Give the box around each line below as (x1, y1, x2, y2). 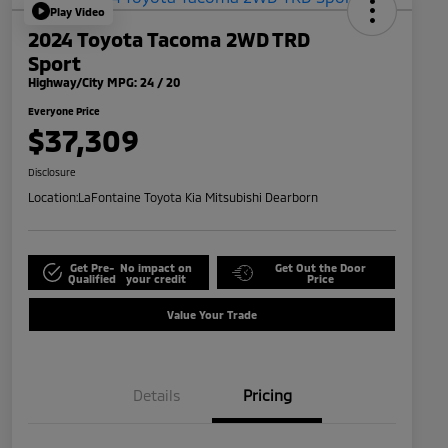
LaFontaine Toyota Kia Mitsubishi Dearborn (78, 190, 318, 205)
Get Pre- (70, 260, 115, 274)
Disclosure (28, 166, 76, 179)
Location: (28, 190, 78, 205)
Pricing (242, 386, 292, 405)
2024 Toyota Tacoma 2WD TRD (28, 27, 309, 52)
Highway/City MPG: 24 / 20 (28, 75, 180, 90)
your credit (125, 271, 186, 285)
